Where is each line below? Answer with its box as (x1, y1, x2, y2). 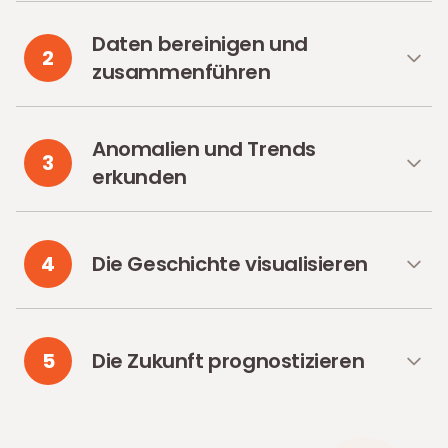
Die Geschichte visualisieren (92, 250, 368, 278)
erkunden (92, 163, 187, 191)
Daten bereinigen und (92, 30, 309, 58)
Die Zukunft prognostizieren (92, 347, 365, 375)
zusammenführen (92, 58, 271, 86)
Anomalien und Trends (92, 135, 317, 163)
